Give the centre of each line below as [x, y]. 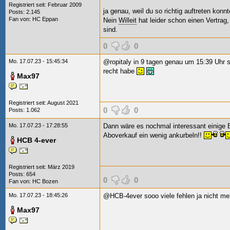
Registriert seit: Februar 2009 [45, 5]
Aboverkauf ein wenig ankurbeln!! [154, 135]
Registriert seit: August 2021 [44, 103]
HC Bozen [45, 181]
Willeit [128, 20]
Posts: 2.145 [24, 12]
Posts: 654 [22, 174]
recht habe [120, 71]
